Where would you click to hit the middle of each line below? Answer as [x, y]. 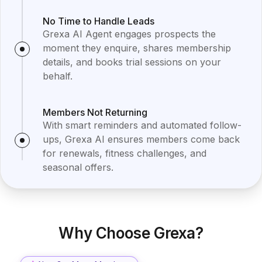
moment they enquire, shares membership [137, 48]
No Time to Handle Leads [99, 21]
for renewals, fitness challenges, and [125, 153]
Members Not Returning [95, 112]
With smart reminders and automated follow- [142, 125]
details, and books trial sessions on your [132, 62]
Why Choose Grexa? [131, 233]
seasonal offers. [78, 167]
